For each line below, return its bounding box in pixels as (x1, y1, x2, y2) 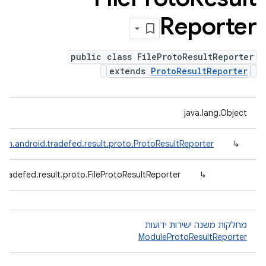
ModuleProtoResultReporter (138, 232, 247, 242)
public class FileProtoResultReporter (71, 51, 254, 62)
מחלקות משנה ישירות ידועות (145, 220, 247, 230)
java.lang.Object (184, 107, 247, 118)
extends (109, 65, 151, 77)
